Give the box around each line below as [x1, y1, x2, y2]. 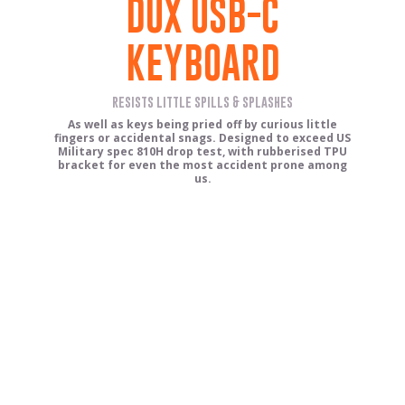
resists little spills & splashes [111, 94, 294, 110]
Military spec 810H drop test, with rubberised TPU [57, 144, 348, 160]
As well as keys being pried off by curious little [68, 117, 337, 133]
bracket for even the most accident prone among [57, 157, 348, 174]
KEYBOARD [125, 39, 280, 88]
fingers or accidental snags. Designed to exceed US [53, 130, 352, 146]
